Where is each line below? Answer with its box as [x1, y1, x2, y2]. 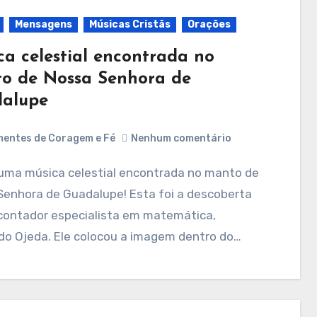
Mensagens [14, 18, 72, 30]
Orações [187, 18, 231, 30]
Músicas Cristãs [88, 18, 171, 30]
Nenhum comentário [130, 132, 231, 145]
